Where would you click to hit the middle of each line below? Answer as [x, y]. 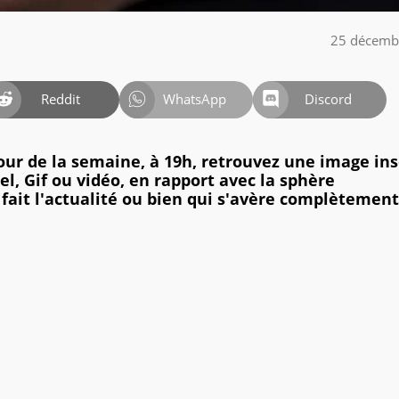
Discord [328, 99]
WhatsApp [194, 99]
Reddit [61, 99]
